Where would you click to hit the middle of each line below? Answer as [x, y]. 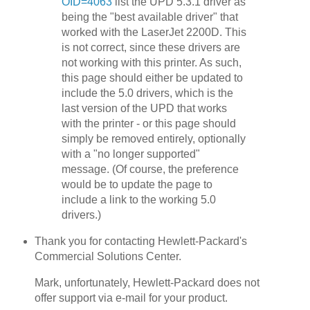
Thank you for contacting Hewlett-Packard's [140, 241]
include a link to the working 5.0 [139, 200]
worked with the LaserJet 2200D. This [154, 33]
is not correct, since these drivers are [151, 48]
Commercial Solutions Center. [108, 257]
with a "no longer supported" [131, 154]
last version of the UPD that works [145, 109]
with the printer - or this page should [149, 124]
